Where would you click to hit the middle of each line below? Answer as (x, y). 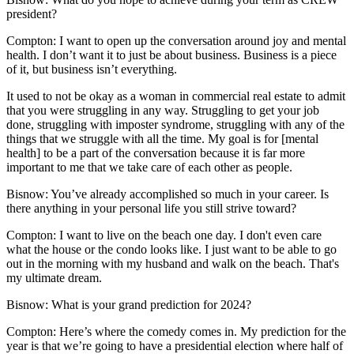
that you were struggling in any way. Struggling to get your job (163, 111)
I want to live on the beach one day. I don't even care (189, 235)
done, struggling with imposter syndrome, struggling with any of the (175, 125)
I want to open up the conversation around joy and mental (201, 41)
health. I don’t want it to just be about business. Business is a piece (171, 55)
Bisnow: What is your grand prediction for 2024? (129, 305)
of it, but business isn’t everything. (92, 70)
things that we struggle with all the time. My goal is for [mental (162, 139)
